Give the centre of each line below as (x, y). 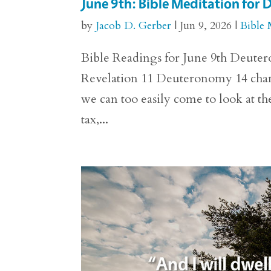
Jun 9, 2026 (206, 26)
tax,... (95, 120)
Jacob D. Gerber (134, 26)
